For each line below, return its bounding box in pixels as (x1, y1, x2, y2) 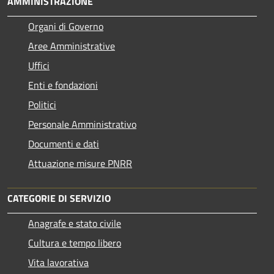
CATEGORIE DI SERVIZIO (7, 190, 111, 206)
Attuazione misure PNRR (28, 155, 132, 171)
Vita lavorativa (28, 254, 89, 270)
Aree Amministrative (28, 38, 115, 53)
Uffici (28, 57, 50, 73)
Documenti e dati (28, 136, 99, 151)
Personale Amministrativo (28, 116, 136, 131)
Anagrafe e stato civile (28, 215, 121, 231)
